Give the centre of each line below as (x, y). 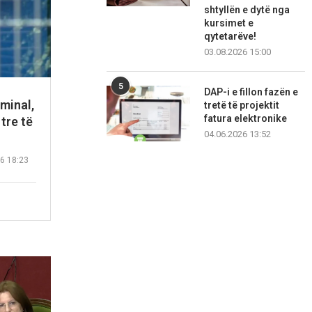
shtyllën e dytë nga (247, 10)
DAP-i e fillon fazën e (251, 92)
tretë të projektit (242, 106)
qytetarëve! (231, 37)
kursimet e (229, 23)
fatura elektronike (246, 119)
